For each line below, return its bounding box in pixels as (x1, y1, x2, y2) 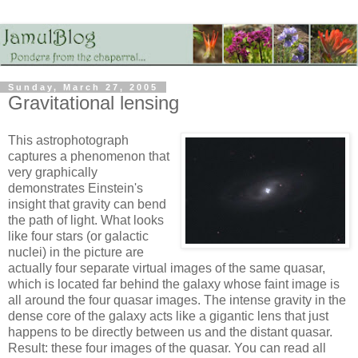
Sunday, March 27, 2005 (8, 82, 158, 92)
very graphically (8, 165, 97, 180)
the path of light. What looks (8, 213, 164, 228)
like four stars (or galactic (8, 229, 149, 244)
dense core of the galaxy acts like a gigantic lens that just (8, 309, 328, 324)
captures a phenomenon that (8, 149, 169, 164)
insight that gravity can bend (8, 197, 166, 212)
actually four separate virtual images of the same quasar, (8, 261, 325, 276)
